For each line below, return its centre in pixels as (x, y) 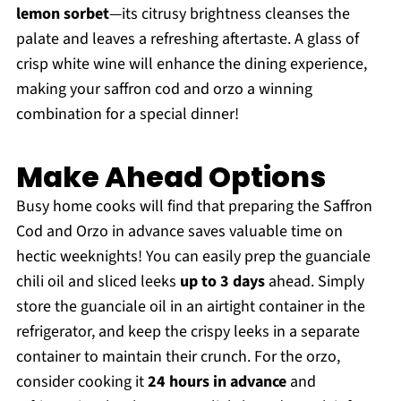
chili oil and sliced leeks (98, 282)
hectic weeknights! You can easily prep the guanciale (193, 257)
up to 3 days (222, 282)
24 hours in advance (217, 382)
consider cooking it (81, 382)
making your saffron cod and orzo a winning (164, 90)
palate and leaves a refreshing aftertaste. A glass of (187, 39)
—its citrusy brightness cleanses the (229, 14)
